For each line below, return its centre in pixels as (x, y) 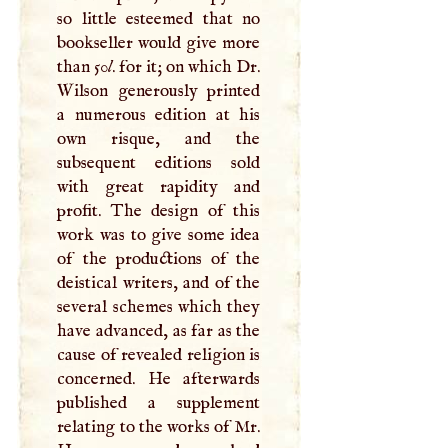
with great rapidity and (159, 186)
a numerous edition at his (159, 114)
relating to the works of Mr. (159, 426)
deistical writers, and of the (159, 282)
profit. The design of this (159, 210)
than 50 (83, 66)
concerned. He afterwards (159, 378)
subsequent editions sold (159, 162)
